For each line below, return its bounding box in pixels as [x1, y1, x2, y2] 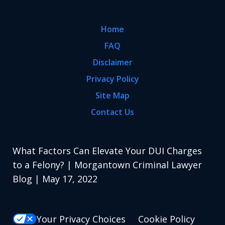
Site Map [95, 89, 130, 101]
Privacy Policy [86, 73, 139, 84]
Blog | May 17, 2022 [13, 172, 97, 185]
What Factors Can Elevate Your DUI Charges [13, 144, 202, 157]
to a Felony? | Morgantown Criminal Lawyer [13, 158, 202, 171]
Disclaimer [92, 56, 133, 68]
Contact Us [91, 106, 134, 118]
